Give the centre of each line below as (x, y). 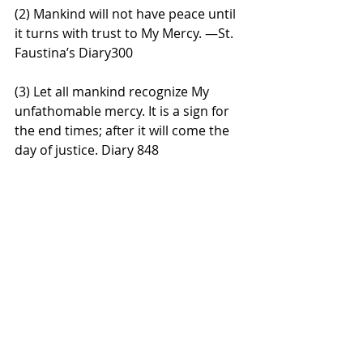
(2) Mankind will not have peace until (127, 13)
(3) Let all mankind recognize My (113, 91)
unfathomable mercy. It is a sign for (124, 111)
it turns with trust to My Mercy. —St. (126, 33)
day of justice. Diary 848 (88, 149)
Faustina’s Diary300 (74, 52)
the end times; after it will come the (124, 130)
